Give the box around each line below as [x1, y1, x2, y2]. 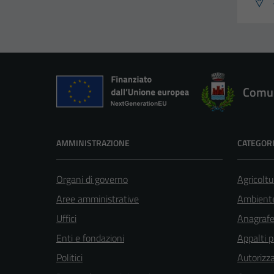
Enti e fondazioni [56, 230, 124, 245]
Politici [56, 250, 83, 265]
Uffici [56, 210, 76, 226]
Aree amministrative [56, 191, 139, 206]
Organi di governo [56, 171, 128, 187]
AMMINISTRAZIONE [56, 136, 130, 149]
